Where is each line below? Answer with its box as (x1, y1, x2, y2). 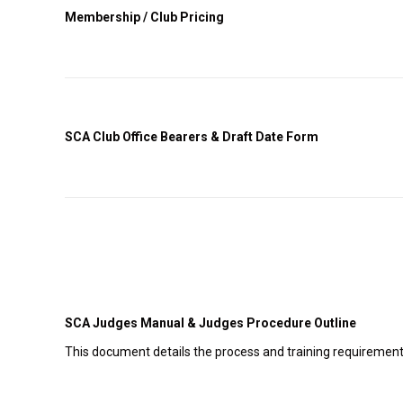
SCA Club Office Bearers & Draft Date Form (65, 130, 318, 144)
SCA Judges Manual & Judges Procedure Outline (65, 316, 356, 330)
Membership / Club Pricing (65, 10, 227, 24)
